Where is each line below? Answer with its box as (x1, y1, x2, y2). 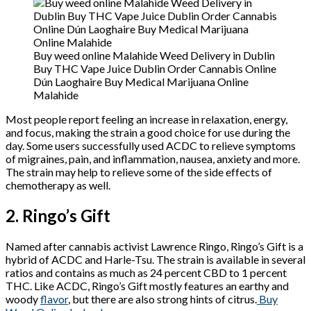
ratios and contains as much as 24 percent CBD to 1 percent (6, 265, 287, 279)
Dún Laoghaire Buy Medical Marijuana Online (33, 74, 249, 88)
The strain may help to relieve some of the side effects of (6, 165, 272, 178)
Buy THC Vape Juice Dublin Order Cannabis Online (33, 61, 276, 75)
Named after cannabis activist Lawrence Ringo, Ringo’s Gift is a (6, 239, 303, 253)
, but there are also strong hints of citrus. (68, 292, 257, 305)
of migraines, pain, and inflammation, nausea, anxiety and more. (6, 151, 300, 165)
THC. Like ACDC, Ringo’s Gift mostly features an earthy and (6, 278, 289, 292)
